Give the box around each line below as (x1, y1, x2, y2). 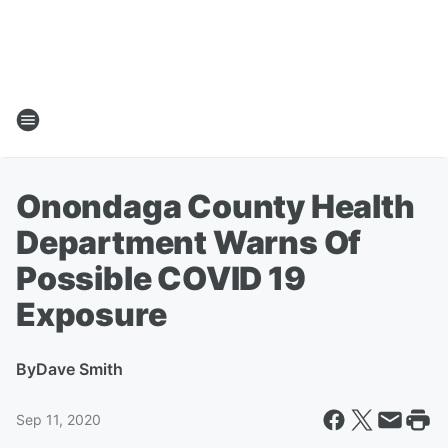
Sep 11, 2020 (16, 411, 101, 428)
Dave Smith (36, 359, 123, 379)
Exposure (16, 295, 167, 334)
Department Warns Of (16, 223, 362, 262)
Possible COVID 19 (16, 259, 306, 298)
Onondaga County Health (16, 187, 415, 226)
